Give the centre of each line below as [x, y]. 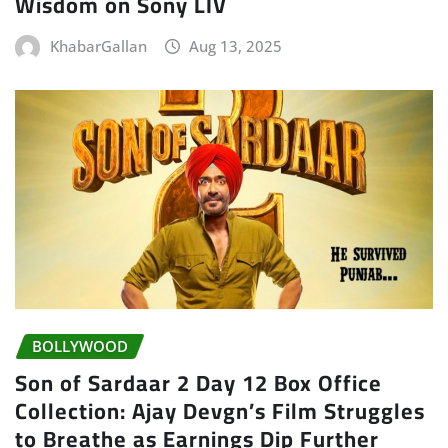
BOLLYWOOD [80, 345]
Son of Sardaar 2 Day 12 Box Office [198, 382]
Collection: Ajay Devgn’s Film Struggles [220, 410]
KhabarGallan [98, 46]
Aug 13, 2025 [236, 46]
